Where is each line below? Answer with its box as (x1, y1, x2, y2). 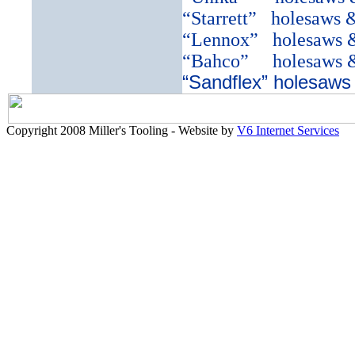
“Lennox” (182, 29, 258, 50)
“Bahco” (182, 51, 249, 71)
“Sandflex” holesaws (182, 72, 351, 93)
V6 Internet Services (237, 124, 339, 137)
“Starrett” (182, 8, 257, 29)
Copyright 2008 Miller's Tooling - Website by (6, 124, 237, 137)
